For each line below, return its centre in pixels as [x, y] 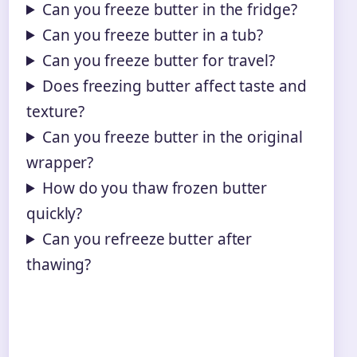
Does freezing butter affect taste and [175, 86]
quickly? [55, 213]
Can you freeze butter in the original [173, 137]
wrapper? [60, 162]
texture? [56, 111]
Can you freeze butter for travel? [159, 60]
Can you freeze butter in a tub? [153, 35]
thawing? [59, 264]
